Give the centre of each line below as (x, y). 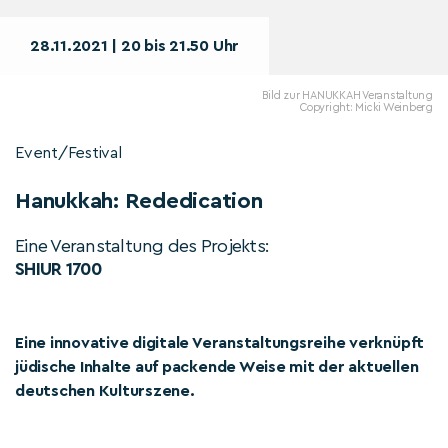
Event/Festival (68, 153)
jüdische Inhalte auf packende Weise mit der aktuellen (217, 367)
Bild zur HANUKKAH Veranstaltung (347, 95)
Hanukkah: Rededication (139, 201)
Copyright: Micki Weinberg (366, 107)
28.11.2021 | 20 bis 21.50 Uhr (135, 46)
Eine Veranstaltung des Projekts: (142, 246)
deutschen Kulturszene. (105, 391)
